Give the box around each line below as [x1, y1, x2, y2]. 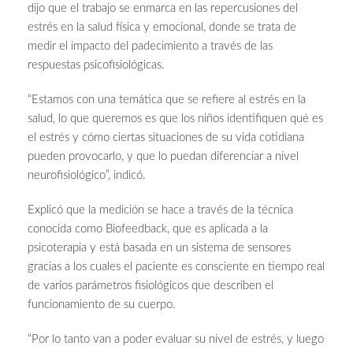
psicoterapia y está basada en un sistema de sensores [28, 242, 291, 255]
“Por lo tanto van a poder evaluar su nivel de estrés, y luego [28, 333, 324, 346]
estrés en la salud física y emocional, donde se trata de [28, 21, 296, 34]
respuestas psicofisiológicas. [28, 59, 165, 72]
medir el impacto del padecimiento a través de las [28, 40, 273, 53]
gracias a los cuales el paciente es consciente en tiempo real [28, 261, 325, 273]
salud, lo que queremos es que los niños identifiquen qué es [28, 113, 323, 125]
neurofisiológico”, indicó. [28, 169, 146, 182]
